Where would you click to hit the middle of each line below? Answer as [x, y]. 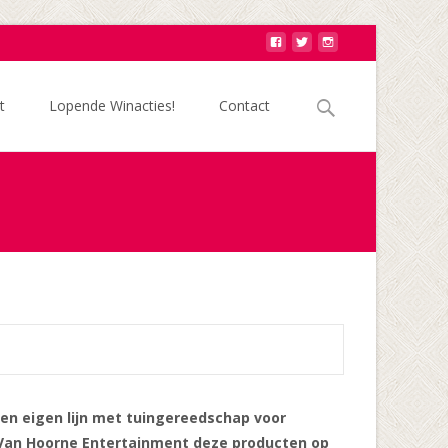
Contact [244, 105]
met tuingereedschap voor [189, 417]
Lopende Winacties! [112, 105]
